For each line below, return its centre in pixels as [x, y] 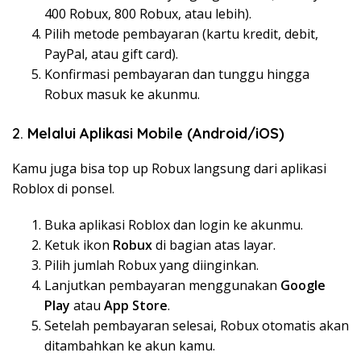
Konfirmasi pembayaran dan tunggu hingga [177, 74]
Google [303, 285]
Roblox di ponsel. [63, 188]
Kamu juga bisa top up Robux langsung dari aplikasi [169, 168]
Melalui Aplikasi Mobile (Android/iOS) [156, 133]
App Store [136, 305]
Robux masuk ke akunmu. [122, 94]
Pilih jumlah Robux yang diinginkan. [151, 265]
